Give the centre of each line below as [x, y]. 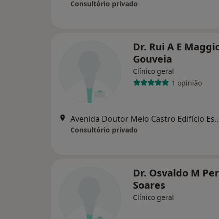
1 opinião [186, 83]
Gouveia [153, 59]
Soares [149, 185]
